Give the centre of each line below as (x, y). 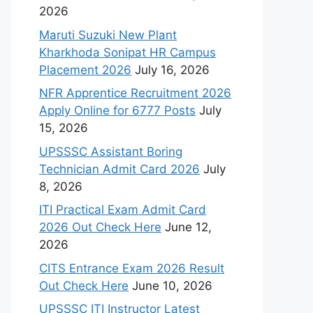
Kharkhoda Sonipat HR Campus (128, 52)
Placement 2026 (85, 70)
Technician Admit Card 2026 (119, 169)
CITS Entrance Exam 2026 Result (132, 268)
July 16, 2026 (172, 70)
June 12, (188, 227)
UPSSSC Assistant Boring (111, 151)
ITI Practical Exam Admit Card (123, 210)
